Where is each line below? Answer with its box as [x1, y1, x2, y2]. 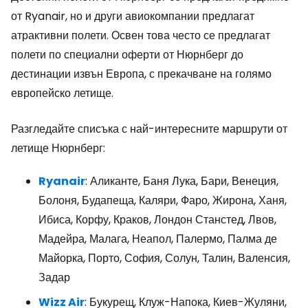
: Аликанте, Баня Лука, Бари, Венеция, [85, 173, 278, 189]
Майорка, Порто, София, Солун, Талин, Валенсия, [38, 250, 290, 266]
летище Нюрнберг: [11, 140, 105, 156]
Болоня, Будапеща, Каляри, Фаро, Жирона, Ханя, [38, 192, 287, 208]
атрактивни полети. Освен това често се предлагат [11, 27, 270, 43]
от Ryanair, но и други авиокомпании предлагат [11, 8, 254, 24]
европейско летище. [11, 85, 113, 101]
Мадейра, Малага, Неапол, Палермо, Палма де [38, 231, 277, 247]
